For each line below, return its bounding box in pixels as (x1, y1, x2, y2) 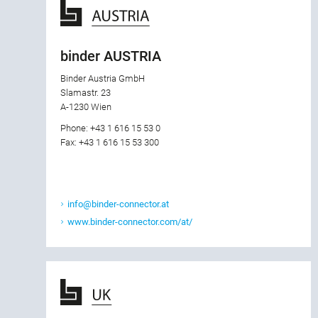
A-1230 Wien (60, 102, 111, 113)
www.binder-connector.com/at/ (67, 216, 192, 228)
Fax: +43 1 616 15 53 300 (60, 137, 159, 148)
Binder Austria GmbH (60, 73, 145, 84)
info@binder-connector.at (67, 199, 169, 210)
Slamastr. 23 (60, 87, 111, 99)
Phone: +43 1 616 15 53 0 (60, 123, 160, 134)
